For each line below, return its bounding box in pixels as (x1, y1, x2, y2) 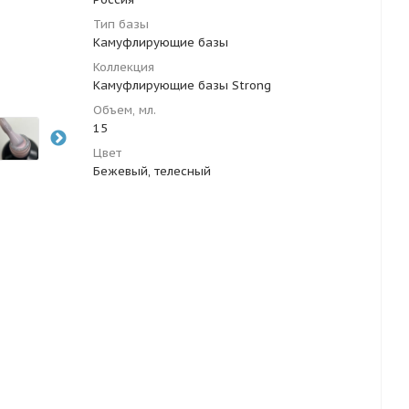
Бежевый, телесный (93, 163, 211, 179)
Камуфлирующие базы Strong (93, 78, 271, 93)
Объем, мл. (93, 102, 156, 118)
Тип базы (93, 16, 149, 32)
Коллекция (93, 59, 154, 75)
